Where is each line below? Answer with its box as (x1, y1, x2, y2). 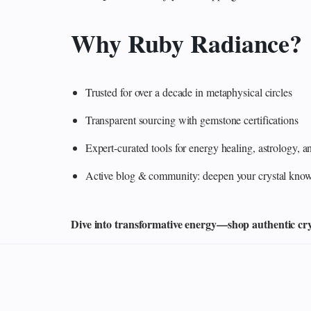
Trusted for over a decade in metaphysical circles (85, 85, 292, 100)
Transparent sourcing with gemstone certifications (85, 112, 299, 128)
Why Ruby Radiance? (71, 25, 303, 62)
